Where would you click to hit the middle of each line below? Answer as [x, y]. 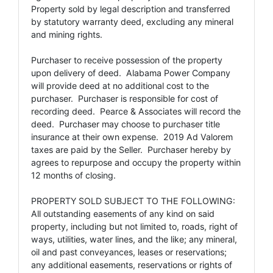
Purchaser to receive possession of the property [127, 60]
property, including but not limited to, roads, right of [134, 226]
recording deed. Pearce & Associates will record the [136, 111]
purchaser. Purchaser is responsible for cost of [125, 98]
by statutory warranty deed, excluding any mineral [132, 21]
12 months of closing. [73, 175]
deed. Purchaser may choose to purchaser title [126, 124]
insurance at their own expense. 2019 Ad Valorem [132, 136]
